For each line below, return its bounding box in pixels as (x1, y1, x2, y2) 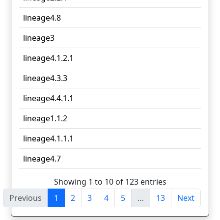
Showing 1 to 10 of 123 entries (54, 176, 166, 187)
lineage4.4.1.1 (23, 93, 74, 104)
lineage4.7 (23, 153, 61, 165)
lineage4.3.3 (23, 73, 67, 84)
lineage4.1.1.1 (23, 133, 74, 144)
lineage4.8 (23, 12, 61, 24)
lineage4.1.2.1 (23, 53, 74, 64)
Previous (9, 192, 42, 203)
